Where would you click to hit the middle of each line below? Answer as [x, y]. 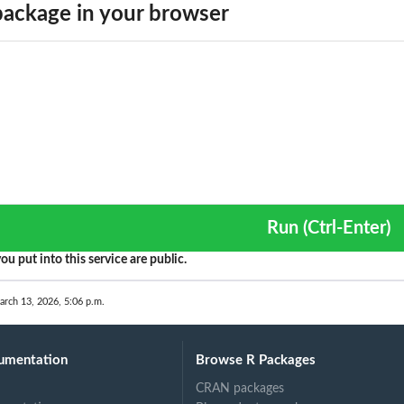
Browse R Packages [256, 360]
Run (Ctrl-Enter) [346, 228]
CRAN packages [240, 388]
